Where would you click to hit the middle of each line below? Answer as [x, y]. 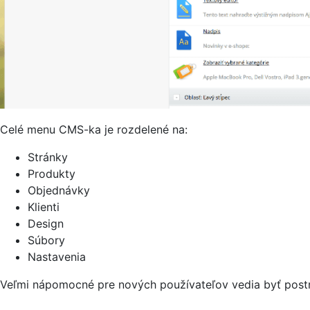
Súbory [46, 240]
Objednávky [59, 191]
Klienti [44, 207]
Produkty [52, 174]
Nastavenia [57, 257]
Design [46, 224]
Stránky [48, 157]
